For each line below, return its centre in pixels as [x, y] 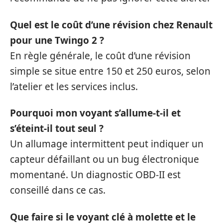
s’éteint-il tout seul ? [57, 129]
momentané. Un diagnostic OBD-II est [95, 175]
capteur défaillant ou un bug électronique [105, 160]
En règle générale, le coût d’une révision [100, 56]
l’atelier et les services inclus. [74, 86]
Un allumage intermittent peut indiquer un [107, 144]
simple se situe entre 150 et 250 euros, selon [110, 71]
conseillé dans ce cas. [58, 190]
